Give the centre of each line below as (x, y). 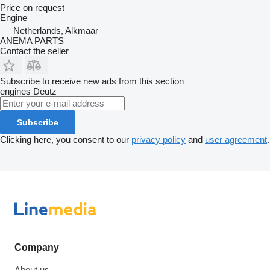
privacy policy (159, 139)
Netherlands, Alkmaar (56, 30)
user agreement (236, 139)
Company (37, 247)
